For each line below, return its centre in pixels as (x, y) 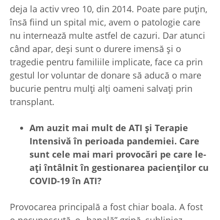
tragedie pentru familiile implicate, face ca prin (106, 62)
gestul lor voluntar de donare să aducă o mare (106, 75)
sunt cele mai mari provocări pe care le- (118, 154)
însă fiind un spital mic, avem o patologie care (105, 22)
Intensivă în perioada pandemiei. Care (114, 141)
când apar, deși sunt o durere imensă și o (96, 49)
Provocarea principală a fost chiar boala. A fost (106, 207)
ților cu (193, 168)
